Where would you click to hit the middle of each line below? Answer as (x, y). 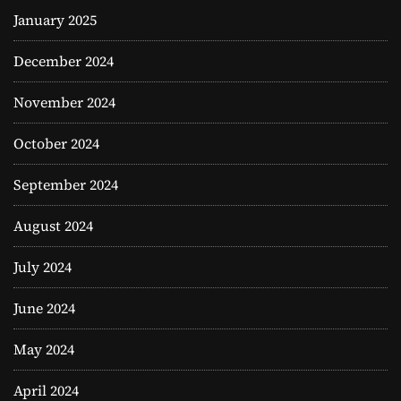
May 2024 (44, 350)
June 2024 (44, 308)
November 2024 (64, 102)
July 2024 (43, 267)
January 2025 (55, 20)
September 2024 (66, 185)
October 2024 (56, 144)
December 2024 (64, 61)
